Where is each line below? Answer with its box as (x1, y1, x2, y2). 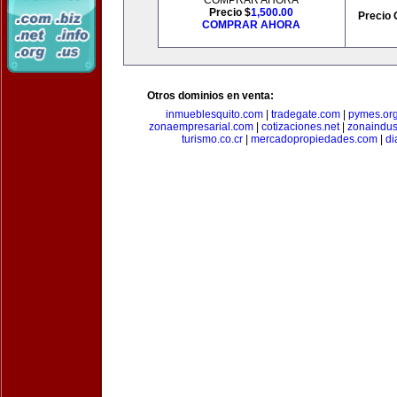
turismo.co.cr (181, 133, 243, 145)
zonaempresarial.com (148, 121, 253, 133)
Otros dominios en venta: (147, 90, 274, 102)
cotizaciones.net (261, 121, 339, 133)
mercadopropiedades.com (250, 133, 378, 145)
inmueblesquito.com (166, 108, 263, 121)
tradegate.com (271, 108, 340, 121)
